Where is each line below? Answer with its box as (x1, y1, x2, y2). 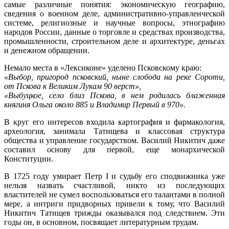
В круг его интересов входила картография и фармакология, (4, 118, 225, 127)
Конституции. (4, 154, 53, 164)
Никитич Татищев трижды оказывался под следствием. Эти (4, 209, 225, 218)
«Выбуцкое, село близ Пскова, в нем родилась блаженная (4, 91, 225, 100)
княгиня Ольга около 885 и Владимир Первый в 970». (4, 100, 186, 109)
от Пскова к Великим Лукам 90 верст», (4, 82, 141, 91)
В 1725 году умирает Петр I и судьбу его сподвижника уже (4, 172, 225, 181)
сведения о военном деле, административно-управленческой (4, 9, 225, 18)
